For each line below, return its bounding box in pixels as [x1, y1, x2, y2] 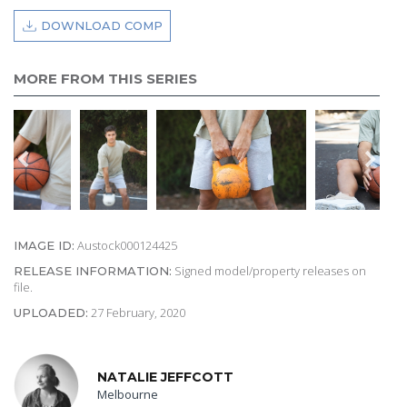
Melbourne [97, 386, 158, 403]
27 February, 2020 [88, 303, 185, 321]
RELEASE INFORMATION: [14, 263, 172, 278]
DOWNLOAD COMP [41, 18, 163, 34]
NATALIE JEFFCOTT [97, 369, 233, 386]
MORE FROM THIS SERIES [14, 70, 197, 88]
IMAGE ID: [14, 237, 74, 253]
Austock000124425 [74, 236, 177, 253]
